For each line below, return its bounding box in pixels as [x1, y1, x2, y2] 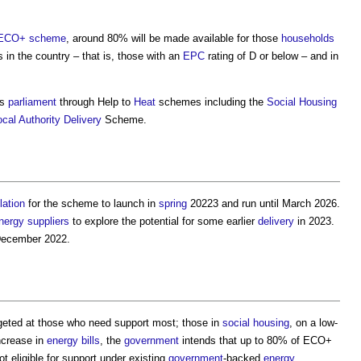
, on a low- [289, 317, 338, 330]
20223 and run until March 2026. [187, 197, 340, 210]
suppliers [27, 215, 69, 228]
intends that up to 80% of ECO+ [179, 334, 332, 347]
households [281, 32, 334, 45]
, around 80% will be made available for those [66, 32, 281, 45]
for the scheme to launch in [25, 197, 159, 210]
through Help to [56, 96, 134, 109]
